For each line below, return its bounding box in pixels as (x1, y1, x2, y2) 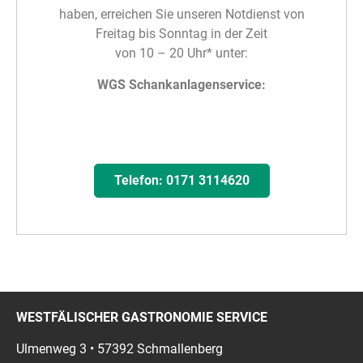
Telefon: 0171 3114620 (113, 173, 250, 189)
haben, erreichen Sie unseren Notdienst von (58, 6, 305, 23)
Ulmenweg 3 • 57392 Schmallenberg (16, 340, 223, 357)
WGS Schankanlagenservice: (97, 76, 266, 92)
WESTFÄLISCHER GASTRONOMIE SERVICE (16, 310, 267, 326)
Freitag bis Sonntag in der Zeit (96, 26, 267, 42)
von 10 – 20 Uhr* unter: (115, 45, 248, 62)
